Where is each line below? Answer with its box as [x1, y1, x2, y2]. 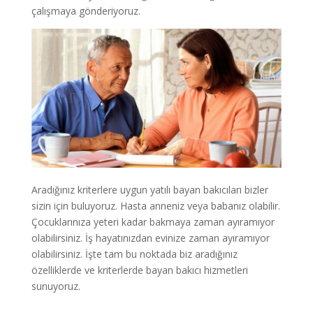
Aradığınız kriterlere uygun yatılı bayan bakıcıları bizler [31, 183, 268, 197]
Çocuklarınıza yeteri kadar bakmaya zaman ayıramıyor [31, 215, 275, 229]
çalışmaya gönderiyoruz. [31, 4, 140, 17]
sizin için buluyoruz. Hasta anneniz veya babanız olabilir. [31, 199, 280, 213]
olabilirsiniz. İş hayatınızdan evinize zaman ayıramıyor [31, 231, 270, 245]
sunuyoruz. [31, 279, 80, 293]
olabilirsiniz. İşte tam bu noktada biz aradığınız [31, 247, 238, 261]
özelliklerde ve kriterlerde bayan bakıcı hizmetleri [31, 263, 248, 277]
